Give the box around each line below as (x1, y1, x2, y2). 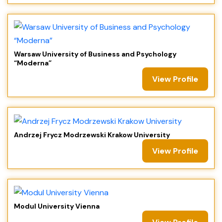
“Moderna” (14, 58, 52, 68)
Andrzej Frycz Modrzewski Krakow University (14, 130, 170, 139)
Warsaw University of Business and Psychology (14, 50, 176, 59)
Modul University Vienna (14, 202, 100, 211)
